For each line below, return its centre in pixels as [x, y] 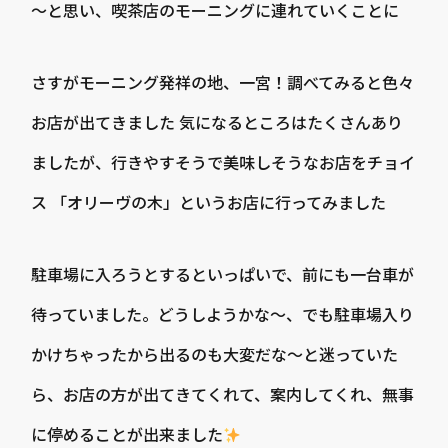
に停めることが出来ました [127, 434]
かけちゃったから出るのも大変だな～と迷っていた [215, 354]
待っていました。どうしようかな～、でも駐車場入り [223, 314]
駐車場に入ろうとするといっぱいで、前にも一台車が [223, 274]
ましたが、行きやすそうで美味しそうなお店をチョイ [223, 162]
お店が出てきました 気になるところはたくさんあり [217, 122]
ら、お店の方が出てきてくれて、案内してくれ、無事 [223, 394]
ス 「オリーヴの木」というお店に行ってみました [209, 202]
